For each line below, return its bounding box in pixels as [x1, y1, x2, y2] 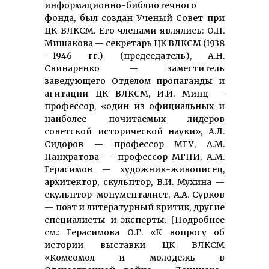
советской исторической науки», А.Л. [44, 125, 225, 137]
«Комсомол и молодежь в [44, 252, 225, 263]
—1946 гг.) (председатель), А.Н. [44, 50, 225, 61]
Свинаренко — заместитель [44, 62, 225, 74]
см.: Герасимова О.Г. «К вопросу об [44, 226, 225, 238]
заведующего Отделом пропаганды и [44, 75, 225, 86]
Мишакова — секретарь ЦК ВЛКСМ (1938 [44, 37, 225, 49]
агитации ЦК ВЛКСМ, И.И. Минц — [44, 88, 225, 99]
